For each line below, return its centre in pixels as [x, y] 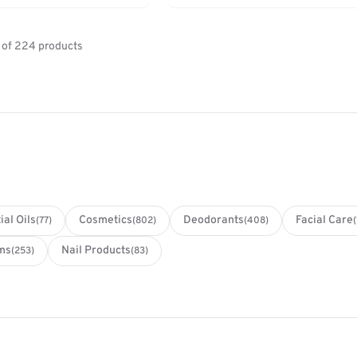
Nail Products [96, 251]
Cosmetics [106, 221]
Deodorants [214, 221]
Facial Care [324, 221]
